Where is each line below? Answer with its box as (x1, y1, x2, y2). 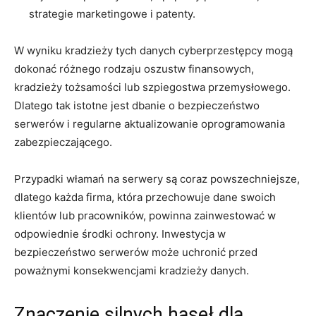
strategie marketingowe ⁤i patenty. (29, 6, 195, 20)
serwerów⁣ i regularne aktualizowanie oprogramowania (14, 116, 285, 130)
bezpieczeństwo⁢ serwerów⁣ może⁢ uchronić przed (14, 245, 257, 259)
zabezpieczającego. (14, 135, 112, 149)
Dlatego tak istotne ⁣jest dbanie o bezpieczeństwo (14, 98, 260, 112)
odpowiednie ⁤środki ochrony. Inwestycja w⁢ (14, 226, 226, 241)
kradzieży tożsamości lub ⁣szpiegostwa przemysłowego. (14, 80, 291, 94)
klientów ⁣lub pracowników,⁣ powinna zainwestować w (14, 208, 276, 222)
